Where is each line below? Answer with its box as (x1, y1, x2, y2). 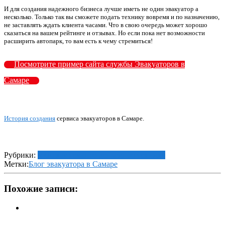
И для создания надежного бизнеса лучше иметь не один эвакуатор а (4, 5, 198, 13)
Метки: (4, 160, 29, 169)
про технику (123, 151, 165, 160)
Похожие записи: (4, 183, 78, 194)
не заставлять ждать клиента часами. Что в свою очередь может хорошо (4, 21, 207, 29)
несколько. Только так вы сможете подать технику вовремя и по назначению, (4, 13, 219, 21)
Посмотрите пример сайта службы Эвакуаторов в (14, 59, 185, 68)
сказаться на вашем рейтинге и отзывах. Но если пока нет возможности (4, 29, 205, 37)
